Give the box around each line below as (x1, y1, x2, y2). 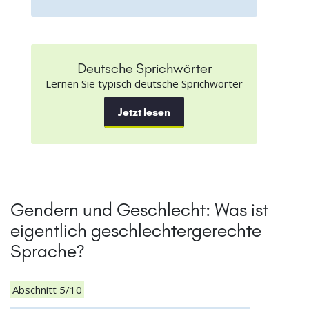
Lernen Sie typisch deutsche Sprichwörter (46, 76, 243, 90)
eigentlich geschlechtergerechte (10, 219, 261, 241)
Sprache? (10, 239, 85, 262)
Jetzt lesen (118, 105, 170, 119)
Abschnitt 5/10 (12, 282, 82, 297)
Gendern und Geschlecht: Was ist (10, 198, 268, 221)
